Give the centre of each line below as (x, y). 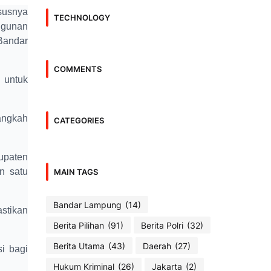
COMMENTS (78, 69)
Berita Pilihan (79, 225)
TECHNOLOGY (82, 17)
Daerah (157, 246)
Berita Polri (162, 225)
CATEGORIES (79, 120)
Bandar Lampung (87, 204)
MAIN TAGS (76, 171)
